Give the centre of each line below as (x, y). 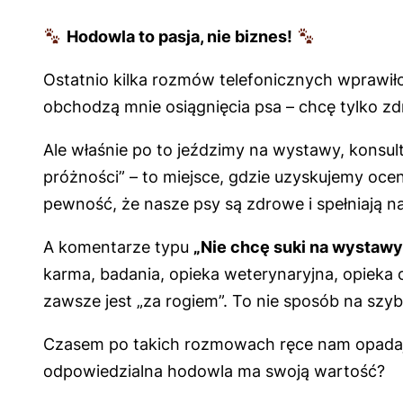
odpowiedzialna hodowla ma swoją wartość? (214, 372)
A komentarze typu (118, 247)
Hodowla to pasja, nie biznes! (179, 37)
